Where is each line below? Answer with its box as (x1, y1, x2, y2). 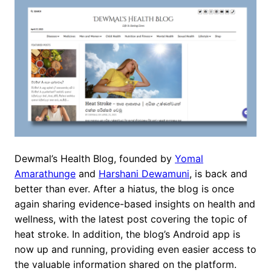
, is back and (189, 167, 247, 180)
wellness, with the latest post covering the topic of (15, 212, 247, 225)
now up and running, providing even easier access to (15, 243, 256, 255)
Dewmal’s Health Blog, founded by (15, 152, 175, 165)
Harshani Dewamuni (99, 167, 189, 180)
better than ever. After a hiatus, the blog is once (15, 182, 234, 195)
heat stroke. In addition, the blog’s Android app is (15, 227, 240, 240)
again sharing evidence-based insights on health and (15, 197, 255, 210)
